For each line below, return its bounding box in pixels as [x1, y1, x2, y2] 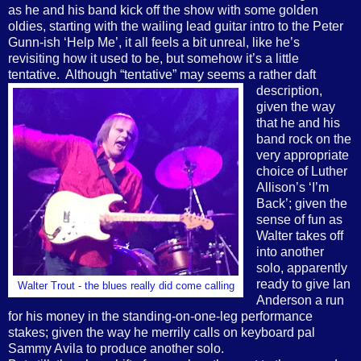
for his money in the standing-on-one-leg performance [8, 309, 313, 323]
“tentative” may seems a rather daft [120, 67, 316, 81]
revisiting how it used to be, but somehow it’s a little [8, 51, 299, 65]
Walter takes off [255, 228, 343, 243]
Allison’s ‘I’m [255, 180, 329, 194]
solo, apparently [255, 260, 347, 275]
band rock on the [255, 131, 351, 146]
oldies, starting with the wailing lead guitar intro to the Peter [8, 19, 343, 33]
